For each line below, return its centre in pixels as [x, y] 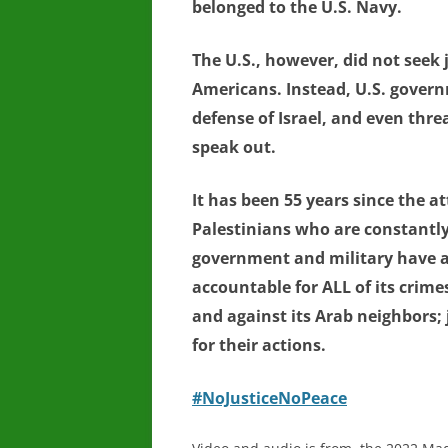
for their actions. [259, 345]
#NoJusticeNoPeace [269, 398]
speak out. [234, 147]
